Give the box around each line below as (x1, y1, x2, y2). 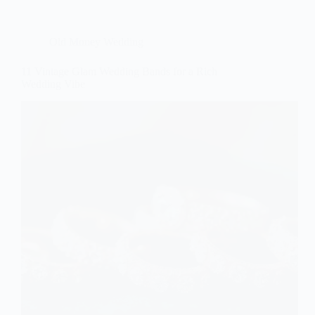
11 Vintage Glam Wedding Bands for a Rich (21, 65, 217, 78)
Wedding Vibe (21, 78, 85, 91)
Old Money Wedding (49, 36, 143, 49)
